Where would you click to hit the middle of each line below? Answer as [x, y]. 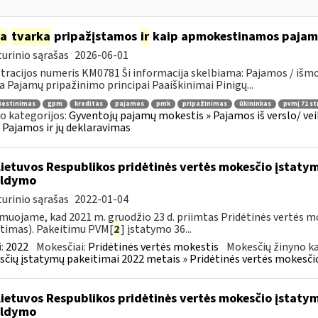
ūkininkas [255, 104]
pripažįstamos [95, 37]
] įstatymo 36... [156, 229]
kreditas [88, 104]
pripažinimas [204, 104]
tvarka [31, 37]
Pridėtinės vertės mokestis [153, 247]
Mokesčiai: [62, 247]
